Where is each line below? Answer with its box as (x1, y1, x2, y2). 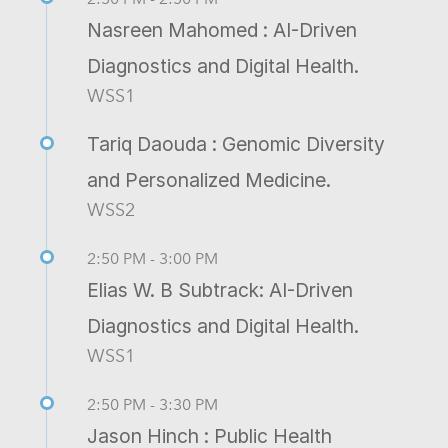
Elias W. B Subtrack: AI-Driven (87, 277, 353, 302)
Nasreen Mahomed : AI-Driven (87, 17, 357, 42)
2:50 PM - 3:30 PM (87, 394, 218, 414)
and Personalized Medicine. (87, 167, 331, 192)
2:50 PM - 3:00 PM (87, 248, 218, 268)
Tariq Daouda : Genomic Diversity (87, 131, 385, 156)
